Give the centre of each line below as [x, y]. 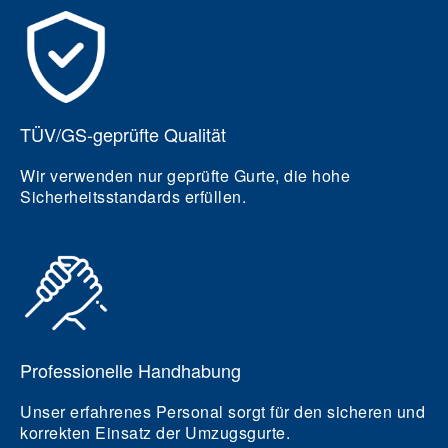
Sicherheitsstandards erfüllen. [133, 196]
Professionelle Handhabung [130, 370]
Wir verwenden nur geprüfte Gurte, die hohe [185, 175]
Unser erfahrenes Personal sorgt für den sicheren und [222, 411]
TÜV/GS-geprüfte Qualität [123, 134]
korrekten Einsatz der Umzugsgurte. [155, 432]
